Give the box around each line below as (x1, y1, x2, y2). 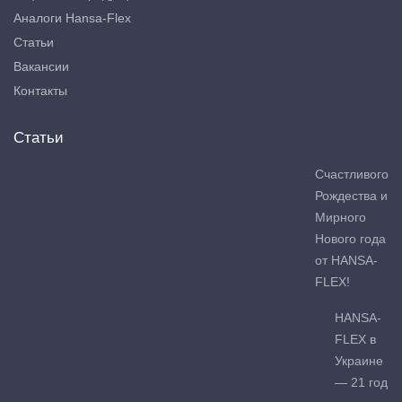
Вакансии (13, 58, 69, 74)
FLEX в (335, 331, 376, 346)
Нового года (315, 231, 386, 246)
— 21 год (335, 374, 388, 389)
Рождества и (315, 188, 388, 203)
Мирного (315, 209, 366, 224)
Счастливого (315, 166, 389, 181)
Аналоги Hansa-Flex (13, 10, 131, 25)
